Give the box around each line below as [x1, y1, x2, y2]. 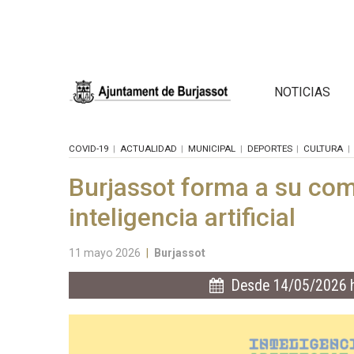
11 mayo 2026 [69, 246, 141, 259]
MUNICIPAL [188, 142, 235, 154]
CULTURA [303, 142, 343, 154]
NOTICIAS [274, 84, 330, 100]
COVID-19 [69, 142, 108, 154]
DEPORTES [247, 142, 292, 154]
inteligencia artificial [69, 202, 296, 232]
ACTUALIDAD [119, 142, 177, 154]
